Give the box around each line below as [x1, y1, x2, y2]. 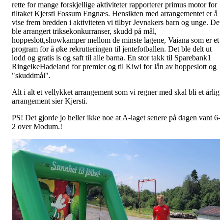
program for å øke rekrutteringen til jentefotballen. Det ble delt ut [12, 45, 212, 53]
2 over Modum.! [12, 122, 62, 131]
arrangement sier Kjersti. [12, 97, 87, 105]
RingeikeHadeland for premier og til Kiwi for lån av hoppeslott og [12, 62, 217, 71]
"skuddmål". [12, 71, 51, 80]
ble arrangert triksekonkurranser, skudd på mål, [12, 27, 157, 35]
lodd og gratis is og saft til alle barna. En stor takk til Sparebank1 [12, 54, 211, 62]
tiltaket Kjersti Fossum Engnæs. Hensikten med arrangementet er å [12, 9, 218, 18]
